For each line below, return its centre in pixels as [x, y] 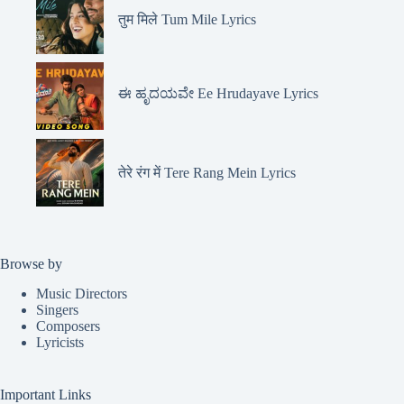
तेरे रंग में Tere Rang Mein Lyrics [207, 172]
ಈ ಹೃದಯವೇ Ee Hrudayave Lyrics [218, 93]
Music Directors [82, 293]
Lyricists [60, 342]
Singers [57, 309]
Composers [68, 326]
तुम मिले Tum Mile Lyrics [187, 20]
